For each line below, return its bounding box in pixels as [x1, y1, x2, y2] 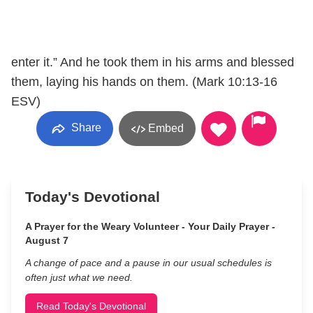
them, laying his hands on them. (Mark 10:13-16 [11, 75, 277, 89]
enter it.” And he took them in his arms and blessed [11, 55, 294, 69]
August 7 [25, 235, 68, 246]
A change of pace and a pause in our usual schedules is [25, 257, 272, 268]
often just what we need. [25, 272, 133, 283]
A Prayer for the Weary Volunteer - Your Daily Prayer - [25, 221, 275, 232]
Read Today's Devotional [36, 300, 146, 312]
